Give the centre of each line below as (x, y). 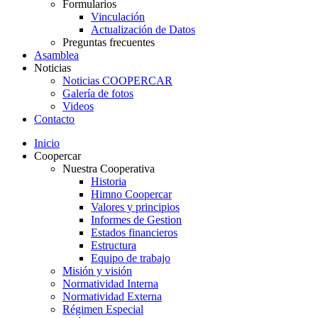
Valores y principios (135, 207)
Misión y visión (97, 270)
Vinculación (118, 16)
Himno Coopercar (131, 194)
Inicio (47, 143)
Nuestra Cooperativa (109, 168)
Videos (78, 106)
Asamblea (56, 55)
